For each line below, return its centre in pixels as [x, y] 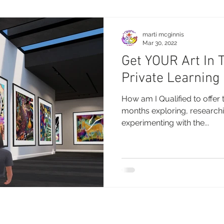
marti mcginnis [163, 34]
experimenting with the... [165, 123]
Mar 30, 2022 [160, 43]
